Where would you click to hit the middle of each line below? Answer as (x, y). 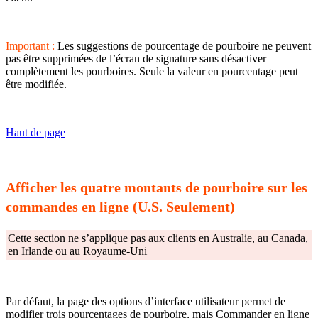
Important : (30, 46)
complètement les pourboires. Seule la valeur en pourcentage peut (152, 72)
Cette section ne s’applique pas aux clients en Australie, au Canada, (158, 238)
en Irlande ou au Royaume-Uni (77, 251)
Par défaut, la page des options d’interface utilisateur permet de (146, 301)
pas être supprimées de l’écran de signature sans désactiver (136, 59)
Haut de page (35, 133)
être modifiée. (36, 84)
